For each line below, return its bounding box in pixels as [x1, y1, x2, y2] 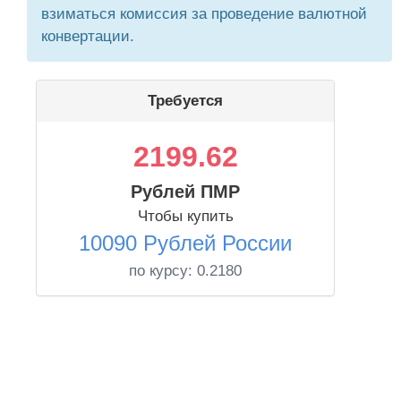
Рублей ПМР [131, 182, 240, 201]
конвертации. [41, 28, 134, 45]
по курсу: [129, 262, 197, 279]
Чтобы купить [137, 208, 234, 225]
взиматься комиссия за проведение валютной [41, 5, 367, 22]
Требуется [148, 92, 223, 109]
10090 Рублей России [79, 231, 292, 255]
